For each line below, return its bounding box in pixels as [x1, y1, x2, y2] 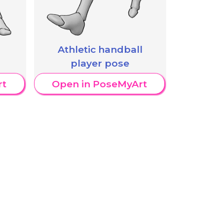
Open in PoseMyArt [51, 77, 147, 90]
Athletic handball [57, 43, 143, 55]
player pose [71, 57, 130, 69]
